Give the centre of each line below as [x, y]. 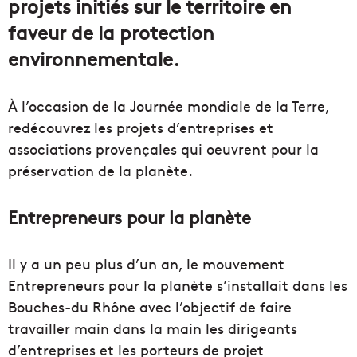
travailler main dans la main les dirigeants [153, 328]
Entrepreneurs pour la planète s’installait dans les [178, 285]
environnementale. [94, 58]
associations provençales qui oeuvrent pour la [163, 149]
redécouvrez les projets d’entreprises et [141, 127]
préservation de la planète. [100, 171]
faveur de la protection [111, 32]
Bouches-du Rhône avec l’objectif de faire [150, 307]
